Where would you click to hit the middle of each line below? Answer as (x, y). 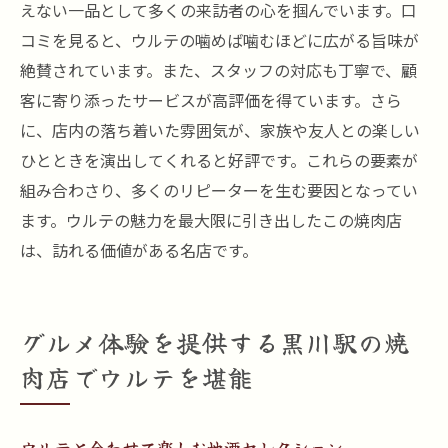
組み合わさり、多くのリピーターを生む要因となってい (219, 190)
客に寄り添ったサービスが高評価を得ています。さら (211, 100)
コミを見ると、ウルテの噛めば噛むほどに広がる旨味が (219, 40)
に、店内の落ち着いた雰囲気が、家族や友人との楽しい (220, 130)
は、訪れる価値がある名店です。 (139, 250)
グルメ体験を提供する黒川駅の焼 (215, 342)
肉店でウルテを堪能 (137, 377)
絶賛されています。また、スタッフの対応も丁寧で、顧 (218, 70)
